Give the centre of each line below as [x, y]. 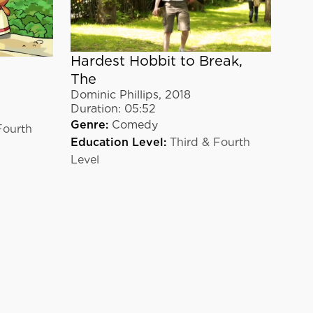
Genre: [89, 124]
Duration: [95, 108]
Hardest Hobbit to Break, [156, 60]
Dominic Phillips [114, 94]
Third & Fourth [210, 142]
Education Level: [118, 142]
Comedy [134, 124]
